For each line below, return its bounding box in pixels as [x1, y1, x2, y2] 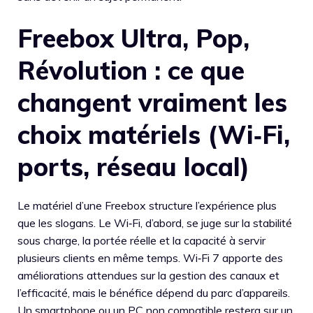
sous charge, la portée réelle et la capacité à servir [17, 233, 265, 247]
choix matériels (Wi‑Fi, [17, 119, 290, 150]
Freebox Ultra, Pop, [17, 22, 249, 54]
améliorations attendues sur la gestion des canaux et [17, 268, 279, 282]
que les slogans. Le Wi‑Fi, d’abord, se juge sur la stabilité [17, 216, 292, 230]
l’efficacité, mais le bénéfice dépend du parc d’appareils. [17, 286, 290, 300]
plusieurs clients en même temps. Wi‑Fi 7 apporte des [17, 251, 283, 265]
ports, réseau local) [17, 151, 249, 182]
